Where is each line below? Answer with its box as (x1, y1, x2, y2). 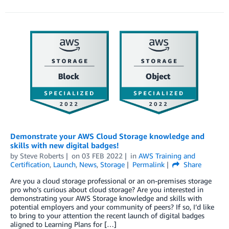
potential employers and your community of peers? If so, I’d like (10, 202, 214, 211)
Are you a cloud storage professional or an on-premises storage (10, 176, 212, 185)
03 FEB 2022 (81, 151, 123, 160)
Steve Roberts (20, 151, 64, 160)
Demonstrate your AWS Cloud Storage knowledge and (10, 131, 204, 141)
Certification (10, 159, 50, 169)
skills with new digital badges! (10, 140, 119, 150)
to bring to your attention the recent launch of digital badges (10, 211, 204, 220)
